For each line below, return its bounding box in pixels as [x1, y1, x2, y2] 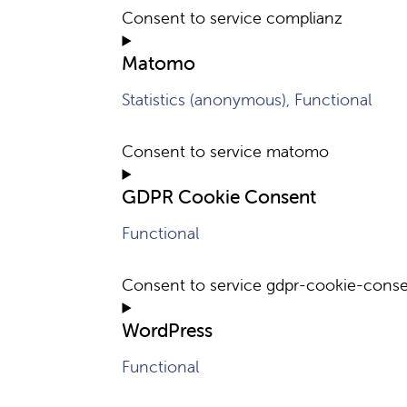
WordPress [122, 318, 213, 342]
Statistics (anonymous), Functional [122, 89, 372, 110]
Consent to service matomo [122, 141, 330, 162]
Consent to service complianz [122, 7, 343, 28]
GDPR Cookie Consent [122, 184, 317, 208]
